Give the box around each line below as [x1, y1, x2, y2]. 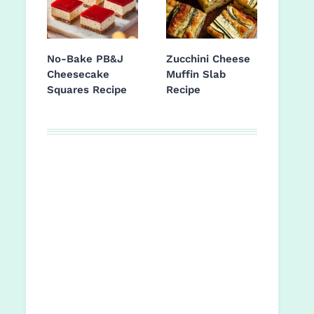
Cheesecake [47, 68, 109, 81]
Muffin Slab [166, 68, 226, 81]
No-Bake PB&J [47, 53, 123, 66]
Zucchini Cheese [166, 53, 250, 66]
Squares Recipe [47, 83, 127, 97]
